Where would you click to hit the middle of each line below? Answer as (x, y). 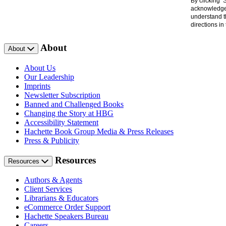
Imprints (37, 86)
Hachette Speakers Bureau (66, 216)
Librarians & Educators (61, 198)
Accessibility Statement (61, 122)
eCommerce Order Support (67, 207)
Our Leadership (49, 77)
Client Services (48, 189)
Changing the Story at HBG (69, 113)
